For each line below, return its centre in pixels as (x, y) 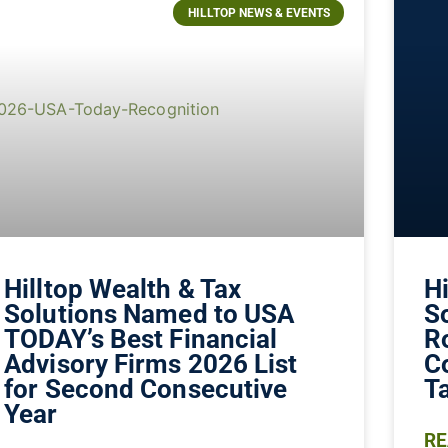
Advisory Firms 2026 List (151, 363)
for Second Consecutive (146, 388)
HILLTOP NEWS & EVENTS (258, 12)
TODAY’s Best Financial (141, 338)
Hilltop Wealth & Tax (123, 288)
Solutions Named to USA (149, 313)
